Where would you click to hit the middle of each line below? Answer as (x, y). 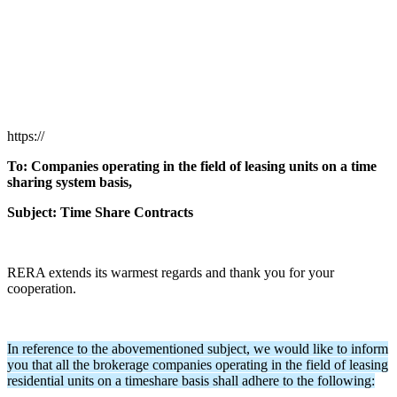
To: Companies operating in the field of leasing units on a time (192, 166)
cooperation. (42, 288)
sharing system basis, (71, 182)
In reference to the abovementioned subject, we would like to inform (198, 348)
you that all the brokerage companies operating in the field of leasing (198, 364)
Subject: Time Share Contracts (100, 212)
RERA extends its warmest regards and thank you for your (171, 272)
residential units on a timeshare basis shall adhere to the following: (191, 380)
